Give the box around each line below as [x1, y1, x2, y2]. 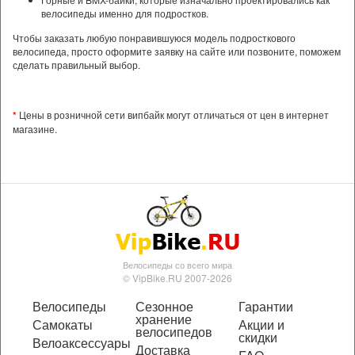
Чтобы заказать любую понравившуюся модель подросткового [13, 31, 296, 45]
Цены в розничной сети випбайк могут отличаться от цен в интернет [17, 108, 329, 122]
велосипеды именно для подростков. [41, 6, 208, 21]
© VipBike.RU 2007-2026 [123, 271, 232, 285]
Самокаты [32, 315, 93, 334]
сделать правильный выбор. [13, 58, 140, 72]
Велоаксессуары [32, 334, 131, 353]
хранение [136, 310, 192, 329]
